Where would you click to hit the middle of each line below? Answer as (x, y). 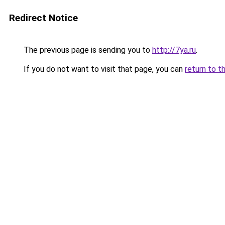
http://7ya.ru (174, 50)
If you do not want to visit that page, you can (103, 69)
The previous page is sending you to (87, 50)
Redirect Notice (43, 18)
